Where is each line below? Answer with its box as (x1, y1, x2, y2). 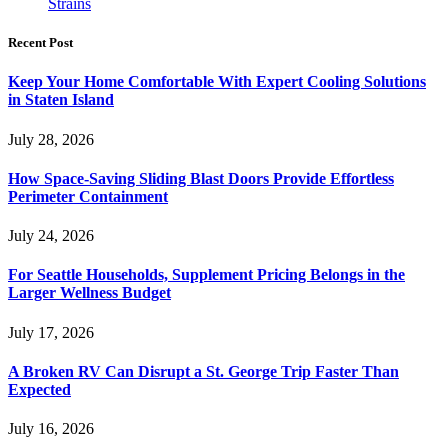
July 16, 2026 (8, 420, 94, 438)
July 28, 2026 (8, 130, 94, 148)
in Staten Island (8, 91, 114, 109)
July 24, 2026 (8, 227, 94, 245)
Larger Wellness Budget (8, 284, 171, 302)
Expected (8, 380, 71, 398)
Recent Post (8, 35, 73, 51)
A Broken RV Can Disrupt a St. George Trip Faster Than (8, 362, 399, 380)
